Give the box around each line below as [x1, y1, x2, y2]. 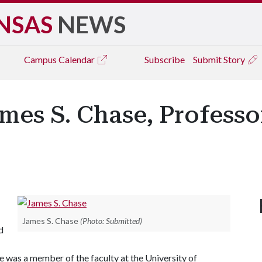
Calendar [58, 54, 96, 65]
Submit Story [193, 54, 247, 65]
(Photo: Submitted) [80, 215, 142, 226]
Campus [24, 54, 58, 65]
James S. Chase [22, 215, 78, 226]
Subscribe [144, 54, 185, 65]
